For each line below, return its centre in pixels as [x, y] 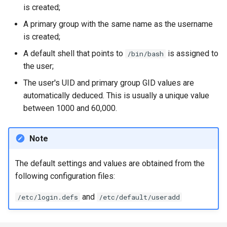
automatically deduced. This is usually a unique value [116, 96]
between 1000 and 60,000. [70, 108]
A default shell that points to [74, 53]
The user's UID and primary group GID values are [109, 83]
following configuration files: [65, 176]
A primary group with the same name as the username [118, 24]
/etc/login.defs [47, 197]
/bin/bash [145, 54]
